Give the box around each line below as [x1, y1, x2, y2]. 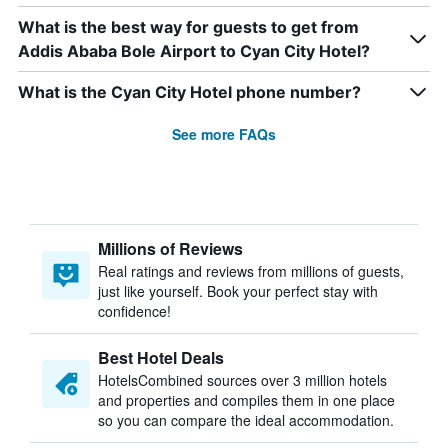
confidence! [98, 301, 171, 321]
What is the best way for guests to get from [18, 17, 359, 37]
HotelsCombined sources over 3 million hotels [98, 370, 387, 390]
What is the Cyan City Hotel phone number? [18, 82, 361, 102]
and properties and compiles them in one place [98, 390, 395, 410]
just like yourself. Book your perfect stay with [98, 281, 378, 301]
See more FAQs [172, 124, 276, 144]
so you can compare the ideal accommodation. [98, 410, 394, 430]
